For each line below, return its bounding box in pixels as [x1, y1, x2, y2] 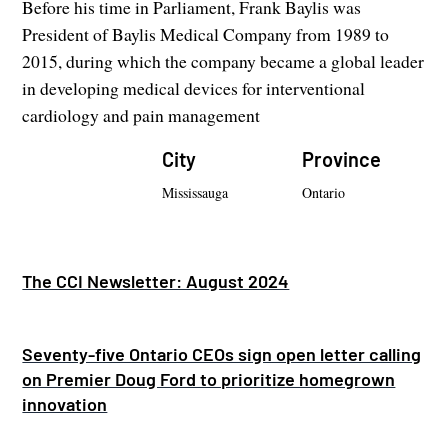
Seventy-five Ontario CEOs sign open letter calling [22, 342, 422, 365]
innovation [22, 392, 108, 415]
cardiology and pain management [22, 102, 261, 127]
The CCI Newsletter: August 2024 [22, 269, 290, 292]
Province [301, 146, 381, 171]
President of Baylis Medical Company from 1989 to [22, 21, 390, 46]
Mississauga [162, 182, 229, 202]
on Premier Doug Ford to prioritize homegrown [22, 367, 396, 390]
